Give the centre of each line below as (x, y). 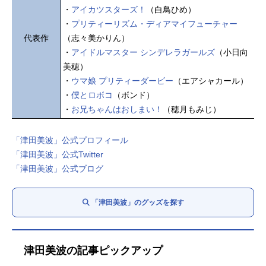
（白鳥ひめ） (171, 9)
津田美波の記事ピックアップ (93, 250)
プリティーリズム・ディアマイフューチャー (154, 23)
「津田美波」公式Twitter (58, 154)
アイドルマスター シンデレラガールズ (143, 52)
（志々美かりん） (96, 38)
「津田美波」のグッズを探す (137, 202)
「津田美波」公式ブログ (58, 168)
